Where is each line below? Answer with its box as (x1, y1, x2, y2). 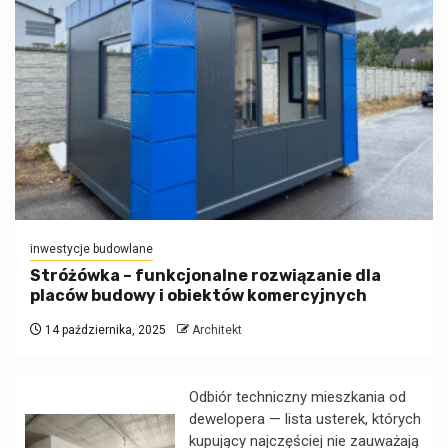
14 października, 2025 (42, 322, 166, 337)
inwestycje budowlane (30, 241, 153, 256)
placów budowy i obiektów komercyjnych (30, 285, 367, 305)
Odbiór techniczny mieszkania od (189, 387, 406, 406)
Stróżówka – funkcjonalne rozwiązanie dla (30, 265, 381, 285)
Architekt (192, 322, 242, 337)
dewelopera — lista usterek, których (189, 409, 421, 428)
